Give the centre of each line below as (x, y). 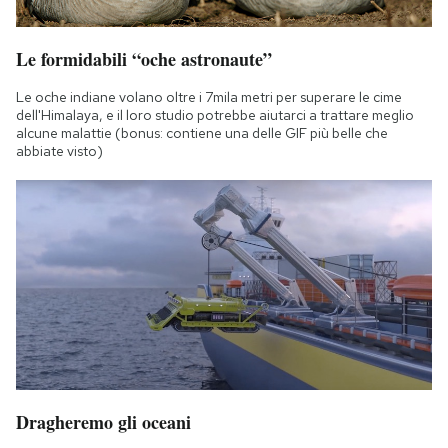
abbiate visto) (59, 150)
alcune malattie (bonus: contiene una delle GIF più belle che (202, 132)
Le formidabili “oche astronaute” (144, 58)
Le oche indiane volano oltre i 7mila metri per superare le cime (209, 96)
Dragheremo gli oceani (103, 422)
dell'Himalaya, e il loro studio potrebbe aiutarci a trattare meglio (215, 114)
